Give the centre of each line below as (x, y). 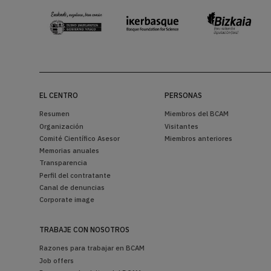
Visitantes (181, 126)
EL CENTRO (58, 96)
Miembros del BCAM (196, 114)
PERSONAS (183, 96)
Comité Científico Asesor (79, 138)
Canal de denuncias (72, 187)
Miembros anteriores (198, 138)
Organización (61, 126)
